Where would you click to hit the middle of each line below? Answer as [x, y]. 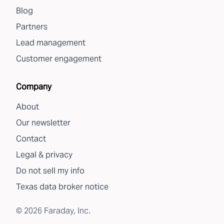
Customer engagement [59, 59]
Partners [32, 27]
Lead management [51, 43]
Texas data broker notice [62, 187]
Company [34, 87]
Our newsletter [43, 123]
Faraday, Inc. [66, 211]
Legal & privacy [44, 155]
